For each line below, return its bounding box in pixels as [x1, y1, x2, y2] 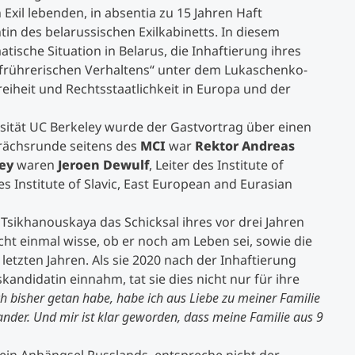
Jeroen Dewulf [58, 156, 149, 174]
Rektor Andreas [195, 137, 295, 155]
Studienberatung [157, 32, 259, 50]
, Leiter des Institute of [149, 156, 284, 174]
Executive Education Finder [128, 77, 288, 94]
